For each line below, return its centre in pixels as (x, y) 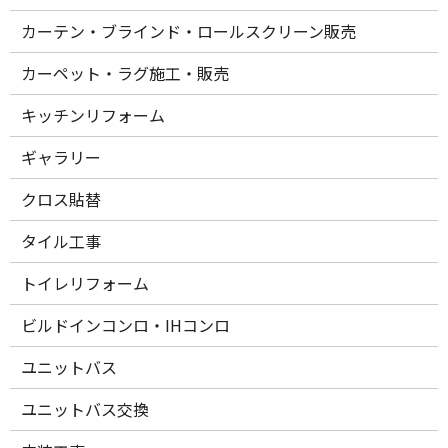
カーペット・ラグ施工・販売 (125, 73)
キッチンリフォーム (93, 115)
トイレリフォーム (85, 283)
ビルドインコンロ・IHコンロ (126, 325)
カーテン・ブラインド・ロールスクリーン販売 (189, 31)
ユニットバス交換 (85, 409)
